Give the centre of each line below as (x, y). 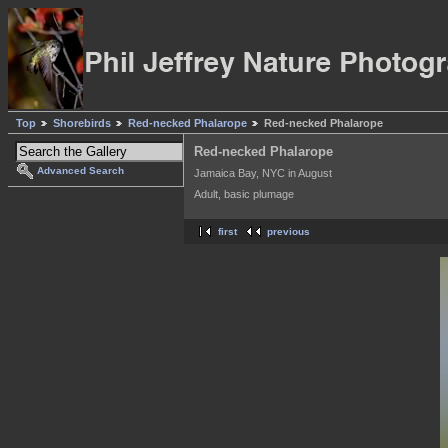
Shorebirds (82, 123)
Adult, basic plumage (244, 194)
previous (288, 232)
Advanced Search (80, 171)
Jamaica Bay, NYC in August (263, 172)
